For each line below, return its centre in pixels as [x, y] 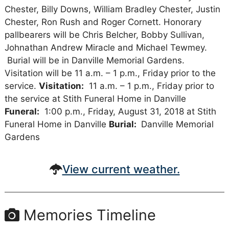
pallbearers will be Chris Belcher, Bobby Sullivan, [104, 35]
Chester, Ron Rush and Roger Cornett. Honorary [103, 22]
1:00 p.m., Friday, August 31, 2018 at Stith [128, 112]
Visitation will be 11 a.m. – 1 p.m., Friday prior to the [110, 73]
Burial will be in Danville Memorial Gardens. [96, 61]
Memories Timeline [87, 215]
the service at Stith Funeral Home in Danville [95, 99]
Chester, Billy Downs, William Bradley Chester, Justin [112, 9]
